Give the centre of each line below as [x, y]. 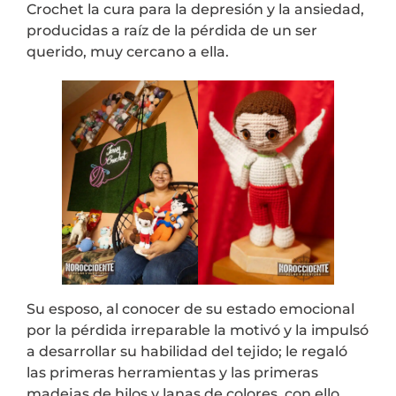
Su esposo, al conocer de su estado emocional [190, 308]
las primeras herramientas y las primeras [172, 372]
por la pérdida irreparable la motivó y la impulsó [198, 330]
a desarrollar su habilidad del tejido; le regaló [187, 351]
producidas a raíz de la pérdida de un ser [172, 30]
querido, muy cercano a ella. [128, 51]
